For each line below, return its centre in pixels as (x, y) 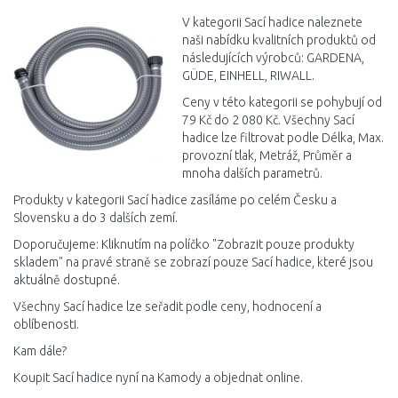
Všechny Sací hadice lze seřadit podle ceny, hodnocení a (167, 306)
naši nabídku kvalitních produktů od (279, 40)
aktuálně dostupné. (67, 280)
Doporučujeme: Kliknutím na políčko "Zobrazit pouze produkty (184, 244)
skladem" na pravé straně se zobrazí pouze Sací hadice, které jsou (193, 262)
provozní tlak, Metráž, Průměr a (267, 155)
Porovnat (105, 13)
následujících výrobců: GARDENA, (273, 58)
